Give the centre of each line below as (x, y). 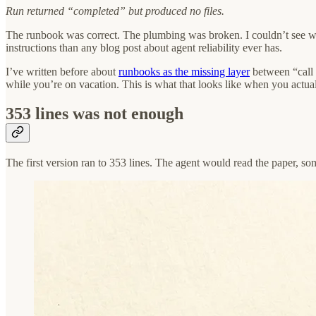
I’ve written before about (62, 71)
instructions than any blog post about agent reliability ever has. (144, 47)
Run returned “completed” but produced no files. (115, 11)
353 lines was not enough (95, 114)
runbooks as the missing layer (184, 71)
